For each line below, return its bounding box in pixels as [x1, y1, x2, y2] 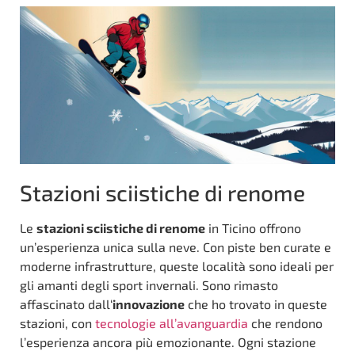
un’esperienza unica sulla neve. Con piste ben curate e [20, 239, 331, 255]
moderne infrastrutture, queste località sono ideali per [20, 258, 334, 274]
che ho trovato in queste [185, 296, 327, 312]
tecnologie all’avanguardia [95, 315, 248, 331]
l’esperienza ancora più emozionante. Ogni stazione [20, 334, 316, 350]
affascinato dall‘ [20, 296, 113, 312]
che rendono [248, 315, 323, 331]
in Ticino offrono [205, 220, 301, 236]
